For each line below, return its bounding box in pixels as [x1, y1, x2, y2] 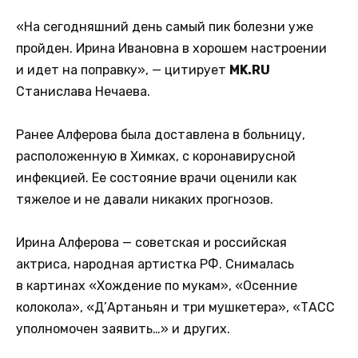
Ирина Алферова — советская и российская [16, 235, 287, 251]
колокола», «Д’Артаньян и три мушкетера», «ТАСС [16, 300, 335, 316]
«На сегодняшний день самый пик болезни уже [16, 19, 313, 34]
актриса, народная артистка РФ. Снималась [16, 257, 294, 272]
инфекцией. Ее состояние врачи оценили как [16, 170, 296, 186]
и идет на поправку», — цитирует [16, 62, 229, 78]
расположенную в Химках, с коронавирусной [16, 149, 296, 165]
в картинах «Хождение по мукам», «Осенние [16, 278, 297, 294]
